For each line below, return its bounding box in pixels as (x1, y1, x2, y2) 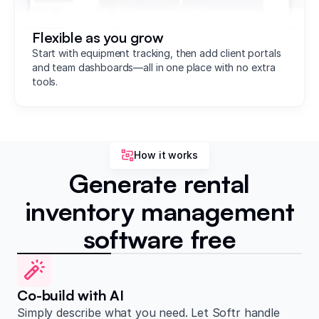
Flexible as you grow (32, 28, 164, 46)
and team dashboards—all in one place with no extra (32, 61, 276, 73)
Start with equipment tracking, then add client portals (32, 46, 281, 59)
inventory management (24, 194, 295, 227)
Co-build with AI (17, 286, 125, 304)
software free (83, 222, 236, 255)
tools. (32, 75, 58, 88)
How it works (134, 148, 198, 161)
